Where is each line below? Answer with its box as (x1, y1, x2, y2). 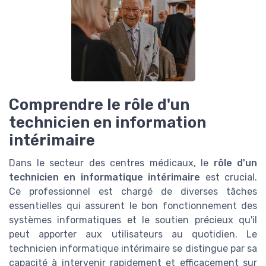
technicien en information (9, 113, 206, 132)
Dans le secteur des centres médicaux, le (9, 157, 214, 169)
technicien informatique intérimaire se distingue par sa (9, 243, 257, 255)
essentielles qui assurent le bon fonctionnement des (9, 200, 257, 212)
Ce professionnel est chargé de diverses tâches (9, 186, 257, 198)
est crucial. (200, 172, 258, 183)
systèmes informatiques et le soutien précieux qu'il (9, 214, 257, 226)
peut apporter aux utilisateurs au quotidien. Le (9, 229, 257, 240)
